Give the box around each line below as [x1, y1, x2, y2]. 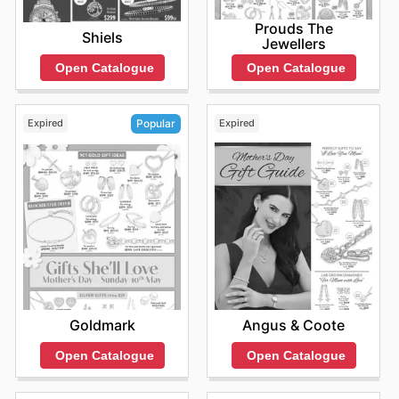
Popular [136, 117, 175, 131]
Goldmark [69, 315, 135, 334]
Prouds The [254, 19, 333, 37]
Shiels [81, 28, 123, 46]
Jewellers [261, 34, 326, 53]
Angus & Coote [242, 315, 345, 334]
